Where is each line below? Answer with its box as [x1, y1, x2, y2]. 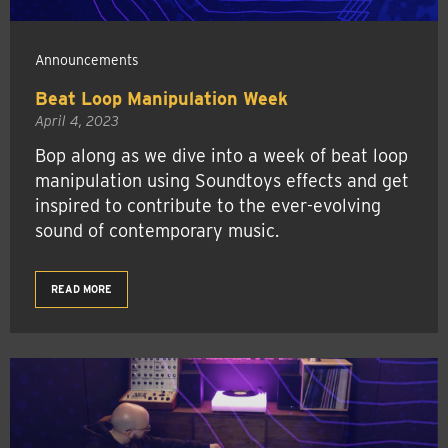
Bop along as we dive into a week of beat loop [35, 144, 408, 166]
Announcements [35, 52, 139, 68]
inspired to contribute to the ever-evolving [35, 194, 381, 216]
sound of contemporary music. [35, 219, 279, 241]
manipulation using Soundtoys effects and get [35, 169, 409, 191]
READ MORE [51, 282, 112, 295]
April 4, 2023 [35, 112, 119, 129]
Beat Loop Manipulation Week [35, 88, 288, 109]
